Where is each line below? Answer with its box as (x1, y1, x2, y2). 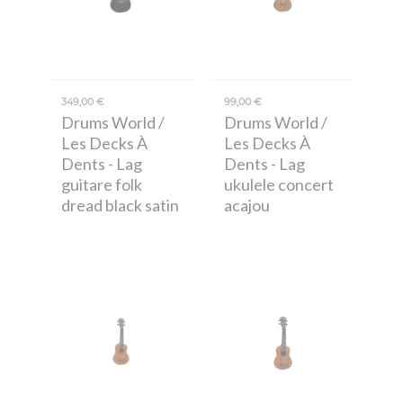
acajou (223, 194, 270, 215)
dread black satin (61, 194, 179, 215)
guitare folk (61, 174, 142, 194)
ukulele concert (223, 174, 334, 194)
